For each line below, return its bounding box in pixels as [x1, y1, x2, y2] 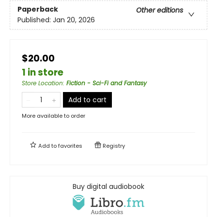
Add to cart [68, 94, 107, 105]
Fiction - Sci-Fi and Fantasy [66, 78, 147, 87]
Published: [17, 15, 53, 25]
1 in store [22, 65, 63, 79]
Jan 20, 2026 [53, 15, 95, 25]
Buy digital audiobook [73, 181, 144, 191]
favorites [58, 141, 82, 150]
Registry [101, 141, 125, 150]
